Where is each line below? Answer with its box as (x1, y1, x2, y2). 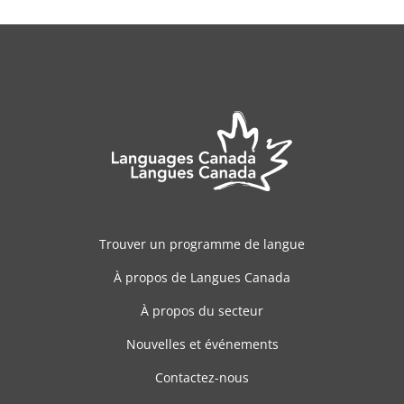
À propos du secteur (141, 302, 263, 320)
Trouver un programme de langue (99, 235, 305, 253)
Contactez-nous (155, 369, 249, 387)
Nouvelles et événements (125, 335, 279, 353)
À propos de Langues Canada (114, 269, 290, 287)
